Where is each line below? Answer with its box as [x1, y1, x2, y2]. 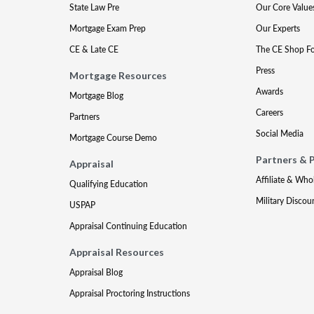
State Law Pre [69, 1, 120, 13]
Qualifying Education [69, 178, 149, 190]
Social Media [255, 128, 303, 139]
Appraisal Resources [69, 246, 165, 258]
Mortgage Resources [69, 69, 168, 81]
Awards [255, 86, 283, 97]
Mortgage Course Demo [69, 132, 158, 144]
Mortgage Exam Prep [69, 22, 146, 34]
